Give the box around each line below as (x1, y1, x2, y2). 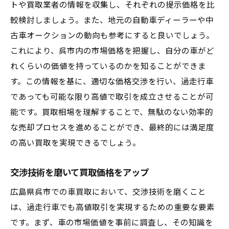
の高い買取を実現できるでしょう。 (10, 139, 141, 148)
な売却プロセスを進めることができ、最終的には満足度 (10, 123, 214, 132)
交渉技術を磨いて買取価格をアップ (10, 168, 149, 178)
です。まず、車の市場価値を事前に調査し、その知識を (10, 218, 213, 227)
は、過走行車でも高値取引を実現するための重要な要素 (10, 203, 215, 212)
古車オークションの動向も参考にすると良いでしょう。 (10, 31, 214, 40)
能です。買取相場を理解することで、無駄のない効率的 (10, 108, 213, 117)
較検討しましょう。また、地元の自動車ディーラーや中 (10, 16, 214, 25)
